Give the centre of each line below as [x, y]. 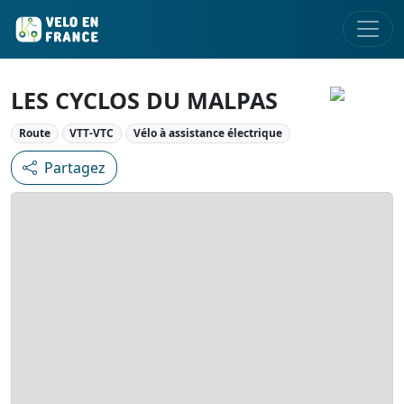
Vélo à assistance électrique [207, 133]
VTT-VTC [92, 133]
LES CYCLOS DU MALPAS [144, 100]
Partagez [75, 168]
